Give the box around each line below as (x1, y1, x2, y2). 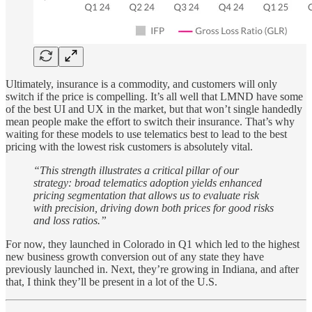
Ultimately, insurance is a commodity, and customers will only (6, 78, 277, 91)
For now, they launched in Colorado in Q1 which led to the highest (6, 238, 299, 251)
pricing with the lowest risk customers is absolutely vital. (6, 141, 253, 153)
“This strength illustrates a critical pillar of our (33, 164, 239, 177)
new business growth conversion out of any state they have (6, 251, 264, 263)
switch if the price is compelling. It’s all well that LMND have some (6, 91, 303, 103)
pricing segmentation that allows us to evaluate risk (33, 189, 259, 202)
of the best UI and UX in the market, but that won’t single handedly (6, 103, 302, 116)
